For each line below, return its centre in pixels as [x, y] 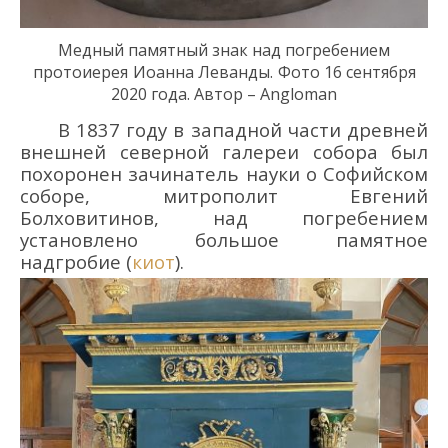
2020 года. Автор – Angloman [224, 93]
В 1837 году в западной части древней [242, 129]
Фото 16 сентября [346, 71]
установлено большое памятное [224, 239]
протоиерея [80, 71]
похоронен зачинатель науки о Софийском [224, 173]
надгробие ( [76, 261]
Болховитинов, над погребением [224, 217]
